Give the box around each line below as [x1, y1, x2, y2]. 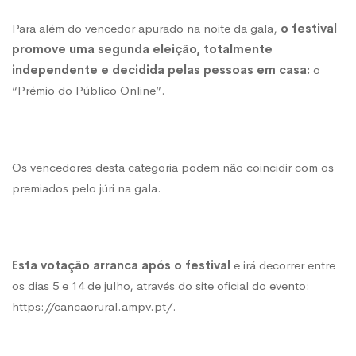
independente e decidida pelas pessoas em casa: [12, 62, 310, 78]
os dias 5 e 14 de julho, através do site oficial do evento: [12, 278, 310, 294]
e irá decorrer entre [230, 257, 335, 273]
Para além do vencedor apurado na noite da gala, [12, 21, 281, 37]
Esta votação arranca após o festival [12, 257, 230, 273]
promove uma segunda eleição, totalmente [12, 41, 273, 57]
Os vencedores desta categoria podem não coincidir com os [12, 160, 334, 176]
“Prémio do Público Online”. [12, 83, 165, 99]
